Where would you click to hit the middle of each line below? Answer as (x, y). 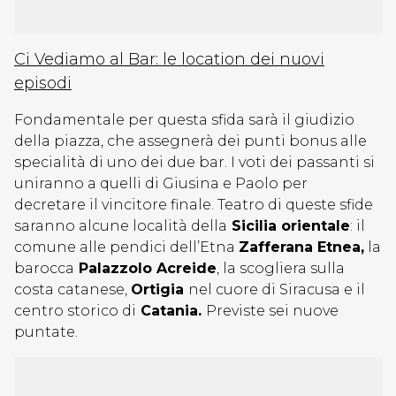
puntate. (48, 332)
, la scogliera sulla (281, 268)
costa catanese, (72, 289)
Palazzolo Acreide (145, 268)
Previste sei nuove (272, 311)
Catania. (171, 311)
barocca (44, 268)
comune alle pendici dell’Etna (126, 247)
